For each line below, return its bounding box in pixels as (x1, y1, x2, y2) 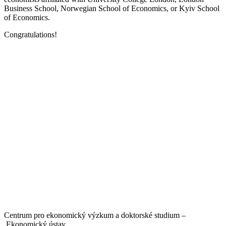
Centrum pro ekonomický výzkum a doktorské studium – (4, 210, 186, 219)
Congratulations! (4, 30, 57, 39)
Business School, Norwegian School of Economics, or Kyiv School (4, 4, 219, 13)
